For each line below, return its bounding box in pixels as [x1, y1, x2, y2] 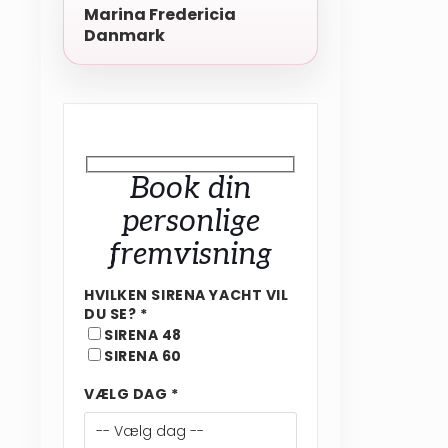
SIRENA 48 [104, 324, 183, 345]
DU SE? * [84, 303, 148, 324]
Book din [130, 170, 251, 207]
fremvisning [109, 236, 272, 273]
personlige [121, 203, 260, 240]
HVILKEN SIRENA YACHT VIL [84, 284, 289, 305]
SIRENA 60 [104, 345, 183, 366]
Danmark [84, 24, 165, 48]
